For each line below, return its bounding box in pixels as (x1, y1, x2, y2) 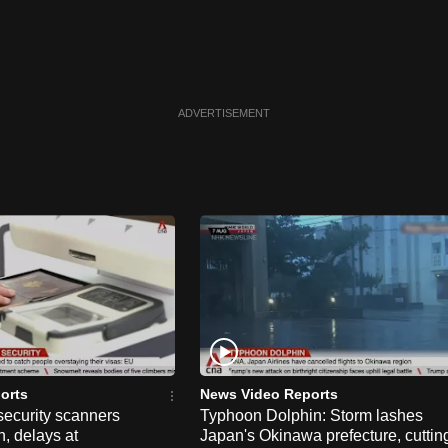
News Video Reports (200, 385, 338, 402)
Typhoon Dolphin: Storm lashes (200, 406, 423, 424)
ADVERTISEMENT (178, 107, 270, 120)
